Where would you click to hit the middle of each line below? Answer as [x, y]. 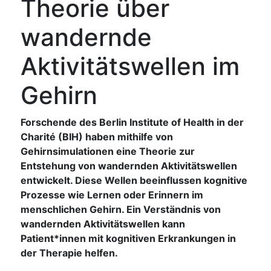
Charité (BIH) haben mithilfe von [96, 137]
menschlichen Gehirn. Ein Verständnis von [120, 210]
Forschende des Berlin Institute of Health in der [132, 122]
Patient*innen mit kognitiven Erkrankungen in [128, 239]
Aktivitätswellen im [130, 67]
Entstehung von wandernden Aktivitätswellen [129, 166]
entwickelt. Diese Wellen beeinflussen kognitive [134, 181]
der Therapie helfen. [69, 253]
